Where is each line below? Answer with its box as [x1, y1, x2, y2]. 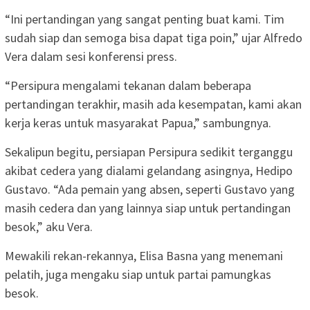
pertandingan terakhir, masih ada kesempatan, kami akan [5, 95, 302, 112]
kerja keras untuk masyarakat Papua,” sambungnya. [5, 114, 271, 131]
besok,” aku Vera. [5, 218, 93, 235]
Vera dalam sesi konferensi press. [5, 48, 177, 64]
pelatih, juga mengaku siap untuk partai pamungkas [5, 266, 271, 282]
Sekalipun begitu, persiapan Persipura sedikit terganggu [5, 143, 293, 160]
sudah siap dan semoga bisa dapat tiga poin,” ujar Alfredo [5, 29, 302, 46]
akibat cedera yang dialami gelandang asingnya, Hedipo [5, 162, 293, 179]
